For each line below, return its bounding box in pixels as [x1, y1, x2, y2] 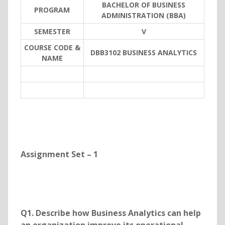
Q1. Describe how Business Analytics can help [20, 207, 201, 219]
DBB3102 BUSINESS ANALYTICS [90, 48, 197, 58]
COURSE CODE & [24, 43, 80, 53]
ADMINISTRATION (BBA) [101, 11, 186, 21]
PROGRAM [34, 5, 70, 15]
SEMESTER [34, 27, 70, 37]
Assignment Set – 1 [20, 149, 98, 160]
